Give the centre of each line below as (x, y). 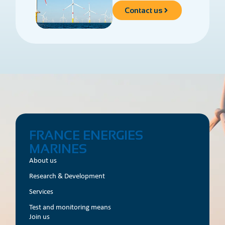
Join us (40, 217)
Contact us (143, 11)
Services (41, 192)
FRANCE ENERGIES (86, 135)
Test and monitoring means (70, 207)
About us (43, 160)
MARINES (58, 149)
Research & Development (67, 176)
